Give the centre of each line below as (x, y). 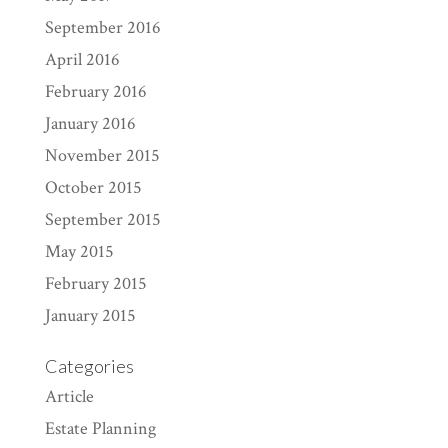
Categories (89, 366)
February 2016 (95, 91)
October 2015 (93, 187)
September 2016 (102, 27)
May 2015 (79, 251)
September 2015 (102, 219)
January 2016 (90, 123)
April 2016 (82, 59)
